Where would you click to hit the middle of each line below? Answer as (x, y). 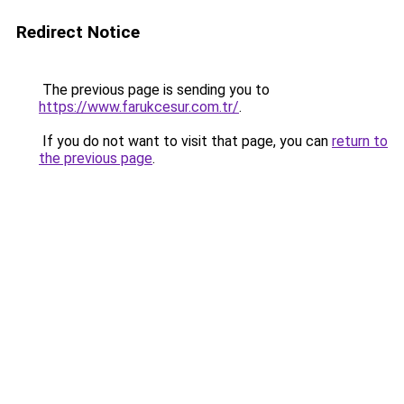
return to (360, 141)
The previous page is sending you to (154, 90)
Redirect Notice (78, 32)
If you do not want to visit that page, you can (185, 141)
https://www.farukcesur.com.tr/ (139, 107)
